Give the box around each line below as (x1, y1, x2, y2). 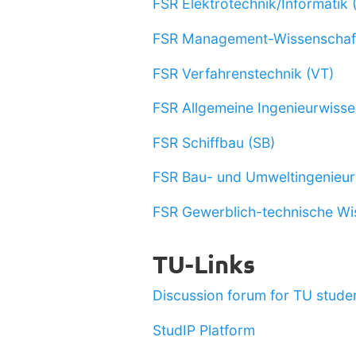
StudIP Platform (153, 322, 255, 339)
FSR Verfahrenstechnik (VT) (153, 64, 334, 82)
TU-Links (153, 249, 255, 280)
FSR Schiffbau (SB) (153, 133, 275, 151)
